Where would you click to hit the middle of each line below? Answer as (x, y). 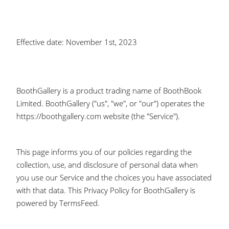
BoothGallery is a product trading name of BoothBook (109, 90)
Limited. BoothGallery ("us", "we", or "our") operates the (111, 103)
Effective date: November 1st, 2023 (77, 42)
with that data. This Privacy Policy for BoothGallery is (106, 190)
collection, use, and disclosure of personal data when (107, 165)
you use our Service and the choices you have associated (114, 177)
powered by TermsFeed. (58, 203)
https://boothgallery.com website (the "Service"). (98, 116)
